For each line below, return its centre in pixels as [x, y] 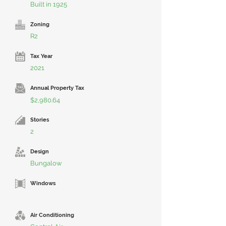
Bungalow [46, 163]
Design [40, 152]
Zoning [40, 24]
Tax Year [41, 56]
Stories [40, 120]
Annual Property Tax [57, 88]
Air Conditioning [52, 215]
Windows [43, 183]
